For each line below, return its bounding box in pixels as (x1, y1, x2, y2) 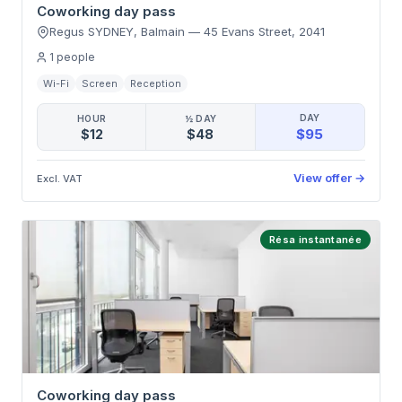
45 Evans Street (204, 24, 292, 39)
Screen (82, 77, 118, 90)
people (57, 50, 95, 64)
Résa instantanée (269, 233, 362, 246)
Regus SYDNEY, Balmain (49, 24, 185, 39)
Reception (130, 77, 181, 90)
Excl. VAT (37, 171, 83, 185)
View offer (293, 170, 352, 185)
